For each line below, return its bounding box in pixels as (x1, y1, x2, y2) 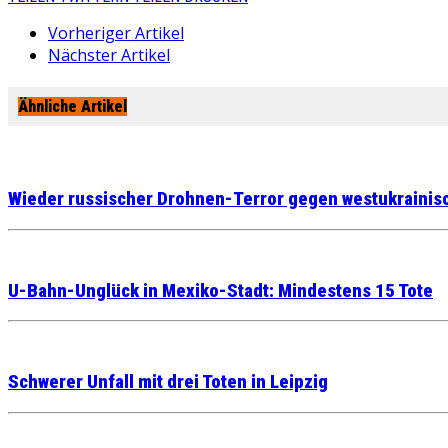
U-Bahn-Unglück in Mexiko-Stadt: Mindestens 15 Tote (8, 279, 433, 302)
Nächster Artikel (48, 44, 170, 66)
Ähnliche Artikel (18, 97, 127, 117)
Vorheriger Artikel (48, 22, 184, 44)
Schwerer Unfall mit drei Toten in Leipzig (8, 371, 328, 394)
